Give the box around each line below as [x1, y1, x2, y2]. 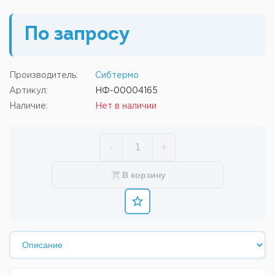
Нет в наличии [95, 103, 157, 110]
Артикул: [9, 87, 48, 95]
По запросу [24, 25, 130, 45]
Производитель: [9, 72, 78, 79]
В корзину [122, 170, 166, 180]
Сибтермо [95, 72, 139, 79]
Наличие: [9, 103, 48, 110]
